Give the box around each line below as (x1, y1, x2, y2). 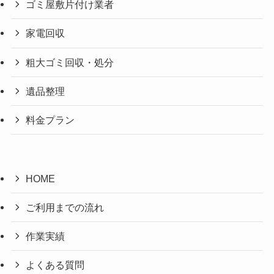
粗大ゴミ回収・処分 (26, 56, 114, 68)
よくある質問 (26, 259, 85, 271)
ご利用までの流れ (26, 201, 105, 213)
